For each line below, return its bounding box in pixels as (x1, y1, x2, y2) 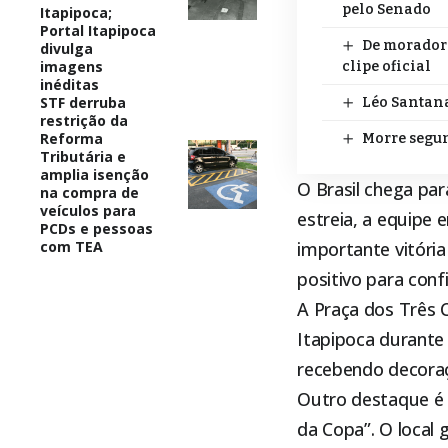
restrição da (40, 110, 128, 130)
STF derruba (40, 92, 126, 112)
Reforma (40, 128, 103, 148)
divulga (40, 38, 93, 58)
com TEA (40, 236, 103, 256)
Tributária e (40, 146, 126, 166)
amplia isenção (40, 164, 149, 184)
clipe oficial (342, 57, 432, 75)
